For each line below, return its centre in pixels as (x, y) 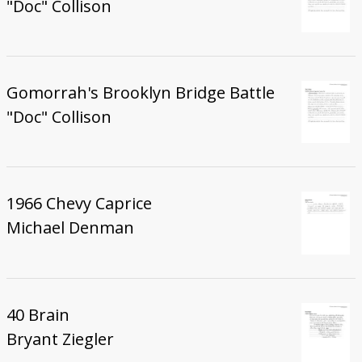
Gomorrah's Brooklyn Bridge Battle (140, 93)
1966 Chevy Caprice (79, 204)
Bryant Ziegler (60, 339)
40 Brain (38, 314)
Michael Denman (70, 228)
